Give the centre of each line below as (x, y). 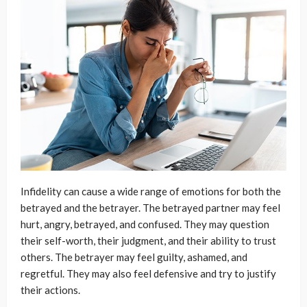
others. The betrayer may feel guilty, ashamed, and (134, 257)
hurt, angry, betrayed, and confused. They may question (145, 224)
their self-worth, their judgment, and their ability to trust (148, 240)
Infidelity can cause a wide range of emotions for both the (151, 191)
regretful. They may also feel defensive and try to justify (148, 273)
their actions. (50, 290)
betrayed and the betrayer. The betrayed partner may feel (150, 207)
